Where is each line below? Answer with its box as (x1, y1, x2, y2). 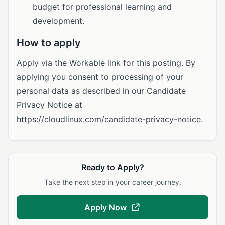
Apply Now (84, 202, 127, 212)
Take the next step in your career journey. (44, 178, 181, 186)
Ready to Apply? (81, 162, 144, 172)
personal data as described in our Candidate (17, 86, 186, 96)
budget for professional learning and (33, 2, 172, 12)
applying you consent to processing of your (17, 72, 183, 82)
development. (33, 16, 84, 26)
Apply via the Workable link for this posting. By (17, 58, 195, 68)
